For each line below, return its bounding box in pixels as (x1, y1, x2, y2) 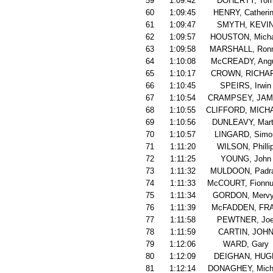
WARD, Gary (222, 239, 269, 249)
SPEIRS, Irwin (220, 81, 271, 90)
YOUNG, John (220, 154, 271, 163)
